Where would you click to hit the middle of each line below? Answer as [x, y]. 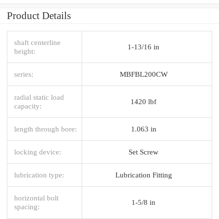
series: [24, 74]
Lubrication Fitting [143, 175]
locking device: [38, 152]
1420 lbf [143, 101]
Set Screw [143, 152]
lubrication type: [39, 175]
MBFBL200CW [143, 74]
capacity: [28, 106]
